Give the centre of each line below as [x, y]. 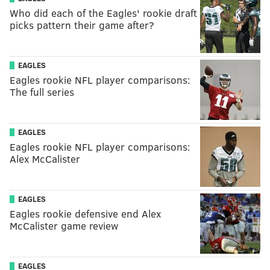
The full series [42, 92]
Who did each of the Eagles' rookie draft [103, 13]
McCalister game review [64, 226]
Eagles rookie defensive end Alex [85, 214]
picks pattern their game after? [82, 25]
